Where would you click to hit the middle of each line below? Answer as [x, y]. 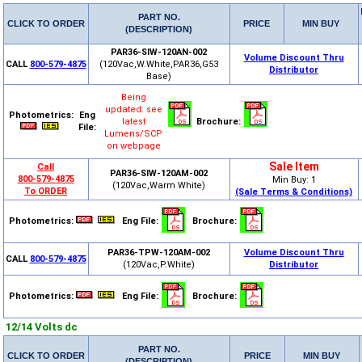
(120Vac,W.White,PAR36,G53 [159, 64]
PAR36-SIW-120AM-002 [159, 173]
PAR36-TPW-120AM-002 [159, 253]
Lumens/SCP [133, 134]
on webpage [133, 146]
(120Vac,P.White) [159, 265]
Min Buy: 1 [294, 180]
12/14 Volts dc [41, 327]
